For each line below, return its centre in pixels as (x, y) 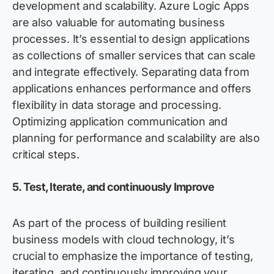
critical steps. (46, 155)
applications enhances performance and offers (132, 89)
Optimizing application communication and (120, 122)
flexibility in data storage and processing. (117, 105)
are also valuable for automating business (119, 23)
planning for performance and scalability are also (136, 138)
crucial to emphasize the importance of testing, (133, 256)
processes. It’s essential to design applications (131, 39)
